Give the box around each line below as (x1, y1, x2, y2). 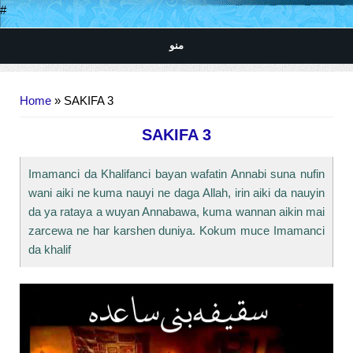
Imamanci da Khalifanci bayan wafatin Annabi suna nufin (28, 166, 325, 180)
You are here (4, 76, 76, 91)
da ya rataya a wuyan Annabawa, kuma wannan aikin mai (28, 204, 325, 218)
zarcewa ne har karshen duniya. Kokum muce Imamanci (28, 223, 325, 237)
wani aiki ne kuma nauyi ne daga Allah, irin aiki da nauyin (28, 185, 325, 199)
